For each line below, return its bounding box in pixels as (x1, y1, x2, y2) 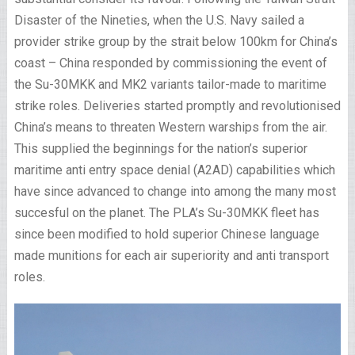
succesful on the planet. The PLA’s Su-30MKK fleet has (13, 204, 319, 220)
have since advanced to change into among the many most (13, 183, 336, 199)
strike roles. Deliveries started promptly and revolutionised (13, 97, 341, 113)
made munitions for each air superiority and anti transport (13, 247, 329, 263)
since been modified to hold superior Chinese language (13, 226, 319, 242)
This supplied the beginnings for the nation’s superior (13, 140, 307, 156)
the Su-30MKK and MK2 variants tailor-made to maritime (13, 76, 326, 92)
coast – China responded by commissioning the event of (13, 55, 327, 71)
